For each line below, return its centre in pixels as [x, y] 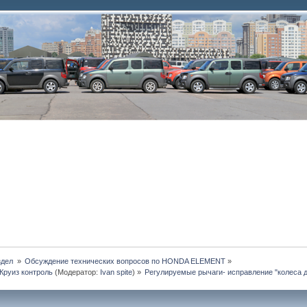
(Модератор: [76, 272]
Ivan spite [116, 272]
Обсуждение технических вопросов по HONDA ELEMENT [125, 261]
